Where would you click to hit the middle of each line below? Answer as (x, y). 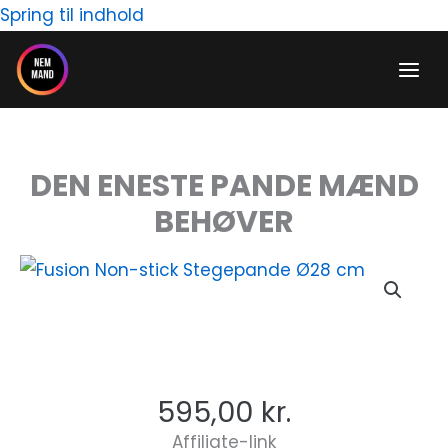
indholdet (184, 76)
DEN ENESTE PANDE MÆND (224, 186)
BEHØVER (224, 222)
